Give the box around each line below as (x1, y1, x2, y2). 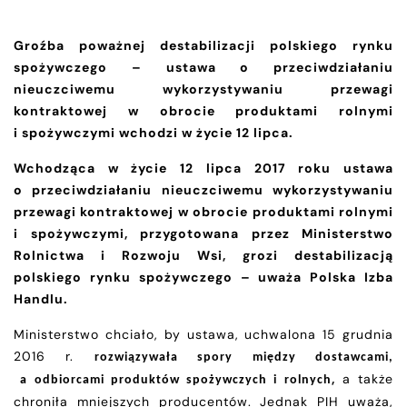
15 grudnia (316, 325, 394, 342)
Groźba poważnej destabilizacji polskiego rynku (14, 36, 393, 54)
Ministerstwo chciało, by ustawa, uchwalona (14, 325, 317, 342)
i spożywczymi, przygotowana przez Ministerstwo (14, 224, 393, 242)
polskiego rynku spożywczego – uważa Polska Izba (14, 268, 393, 285)
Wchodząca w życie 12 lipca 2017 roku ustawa (14, 159, 393, 176)
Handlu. (14, 290, 68, 307)
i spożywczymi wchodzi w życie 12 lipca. (14, 124, 293, 141)
